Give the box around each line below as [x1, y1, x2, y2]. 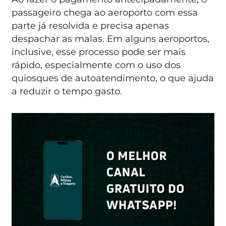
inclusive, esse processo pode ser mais [12, 46, 186, 57]
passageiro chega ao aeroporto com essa [12, 7, 198, 18]
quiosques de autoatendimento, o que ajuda [12, 72, 214, 83]
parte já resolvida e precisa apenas [12, 20, 169, 31]
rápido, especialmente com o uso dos [12, 59, 181, 70]
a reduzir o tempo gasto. [12, 85, 123, 96]
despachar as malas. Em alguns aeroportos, [12, 33, 210, 44]
